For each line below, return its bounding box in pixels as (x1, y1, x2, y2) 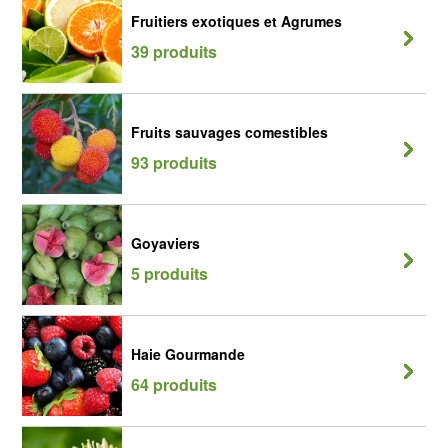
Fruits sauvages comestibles (131, 122, 328, 142)
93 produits (131, 151, 217, 174)
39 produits (131, 40, 217, 63)
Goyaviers (131, 233, 200, 253)
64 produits (131, 373, 217, 396)
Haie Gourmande (131, 344, 245, 364)
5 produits (131, 262, 208, 285)
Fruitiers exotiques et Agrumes (131, 11, 342, 31)
